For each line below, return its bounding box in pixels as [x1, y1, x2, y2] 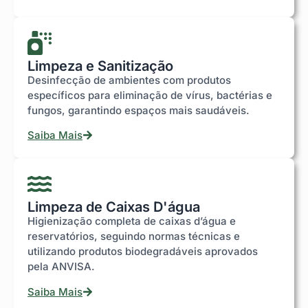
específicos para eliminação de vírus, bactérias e [27, 88, 272, 102]
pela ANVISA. [27, 260, 95, 274]
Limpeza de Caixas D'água [27, 199, 200, 216]
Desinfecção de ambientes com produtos [27, 73, 231, 87]
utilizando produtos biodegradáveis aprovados [27, 245, 258, 258]
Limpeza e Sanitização [27, 57, 173, 74]
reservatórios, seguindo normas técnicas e [27, 230, 240, 243]
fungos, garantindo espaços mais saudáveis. [27, 103, 250, 117]
